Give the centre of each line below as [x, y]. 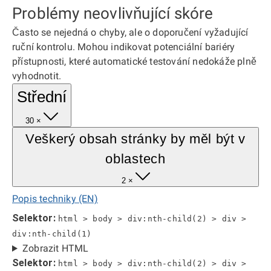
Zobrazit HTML [55, 248]
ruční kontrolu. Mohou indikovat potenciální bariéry [124, 47]
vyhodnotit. [37, 76]
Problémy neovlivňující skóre [113, 13]
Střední [42, 97]
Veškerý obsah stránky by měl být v [135, 139]
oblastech [135, 159]
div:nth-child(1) [52, 234]
